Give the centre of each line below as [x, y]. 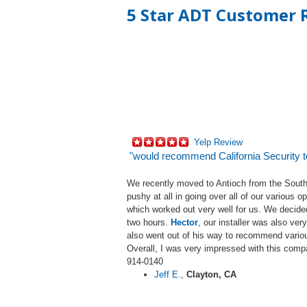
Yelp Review [218, 142]
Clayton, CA [217, 274]
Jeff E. [168, 274]
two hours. [147, 222]
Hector [184, 222]
